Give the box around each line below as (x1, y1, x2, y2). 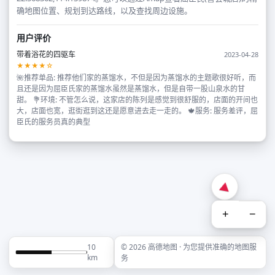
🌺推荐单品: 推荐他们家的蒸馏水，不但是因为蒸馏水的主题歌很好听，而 (17, 72, 256, 83)
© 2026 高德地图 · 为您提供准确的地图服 (120, 242, 257, 252)
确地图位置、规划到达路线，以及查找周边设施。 (17, 5, 192, 16)
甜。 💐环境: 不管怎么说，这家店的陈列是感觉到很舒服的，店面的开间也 (17, 95, 258, 105)
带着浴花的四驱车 (17, 49, 76, 60)
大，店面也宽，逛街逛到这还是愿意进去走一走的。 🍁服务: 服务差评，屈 (17, 106, 258, 116)
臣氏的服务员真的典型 (17, 117, 90, 127)
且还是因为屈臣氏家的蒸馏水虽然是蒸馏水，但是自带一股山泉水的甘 (17, 83, 245, 94)
